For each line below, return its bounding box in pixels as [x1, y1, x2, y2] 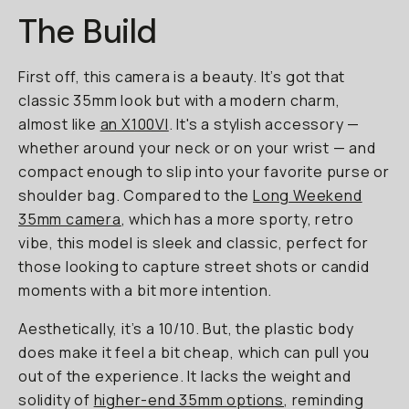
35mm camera [18, 209, 121, 229]
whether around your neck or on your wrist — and [18, 138, 376, 158]
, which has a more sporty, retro [121, 209, 354, 229]
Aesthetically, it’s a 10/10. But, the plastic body [18, 319, 354, 339]
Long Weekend [253, 185, 362, 205]
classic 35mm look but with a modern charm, [18, 90, 341, 110]
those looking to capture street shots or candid [18, 257, 370, 277]
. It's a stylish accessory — [168, 114, 361, 134]
